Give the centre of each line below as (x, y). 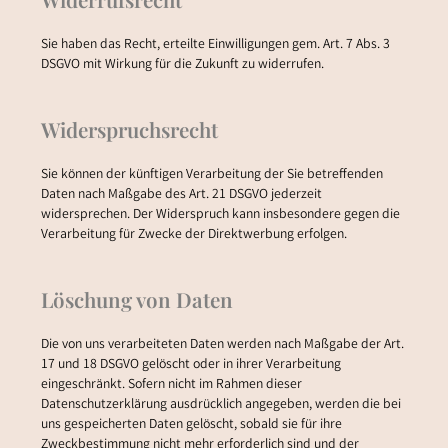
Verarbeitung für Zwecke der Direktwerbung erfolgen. (193, 234)
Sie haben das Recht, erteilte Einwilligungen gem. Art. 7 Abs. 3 (215, 44)
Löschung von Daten (136, 299)
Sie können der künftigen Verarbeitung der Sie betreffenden (211, 174)
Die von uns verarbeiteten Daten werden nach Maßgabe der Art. (222, 344)
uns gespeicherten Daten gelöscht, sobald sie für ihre (191, 424)
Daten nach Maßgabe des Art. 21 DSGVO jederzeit (181, 194)
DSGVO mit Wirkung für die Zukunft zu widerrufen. (182, 64)
